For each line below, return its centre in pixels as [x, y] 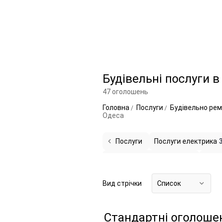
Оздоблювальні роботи [146, 159]
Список [169, 183]
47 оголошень [125, 92]
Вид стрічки [122, 183]
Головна [117, 108]
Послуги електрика [186, 141]
